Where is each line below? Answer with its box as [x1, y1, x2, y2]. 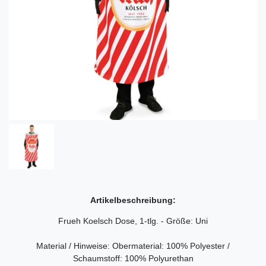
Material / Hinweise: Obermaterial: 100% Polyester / [36, 240, 230, 251]
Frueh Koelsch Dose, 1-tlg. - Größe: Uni [58, 216, 208, 226]
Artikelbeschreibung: [90, 195, 176, 205]
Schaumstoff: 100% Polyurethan [72, 253, 194, 263]
